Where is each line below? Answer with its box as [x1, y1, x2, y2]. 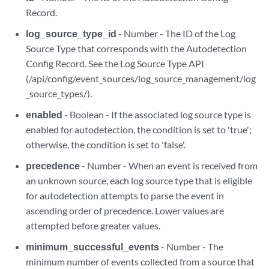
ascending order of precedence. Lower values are [26, 205, 225, 216]
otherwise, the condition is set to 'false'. [26, 139, 186, 150]
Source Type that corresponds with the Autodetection [26, 43, 247, 54]
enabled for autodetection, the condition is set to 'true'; [26, 124, 252, 135]
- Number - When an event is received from [80, 160, 258, 171]
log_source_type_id [26, 28, 117, 39]
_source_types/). [26, 88, 92, 99]
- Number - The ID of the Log [116, 28, 236, 39]
